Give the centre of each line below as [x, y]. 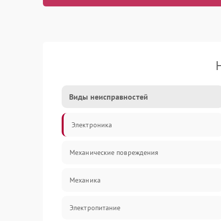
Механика [85, 180]
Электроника [92, 125]
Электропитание [95, 208]
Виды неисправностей [109, 97]
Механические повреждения [114, 152]
